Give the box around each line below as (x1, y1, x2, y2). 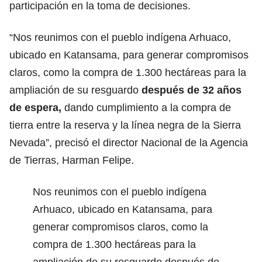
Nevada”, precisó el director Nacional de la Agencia (9, 136, 248, 149)
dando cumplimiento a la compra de (61, 101, 231, 113)
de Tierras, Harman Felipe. (9, 154, 134, 166)
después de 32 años (142, 84, 242, 96)
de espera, (9, 101, 61, 113)
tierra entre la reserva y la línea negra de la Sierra (9, 119, 241, 131)
